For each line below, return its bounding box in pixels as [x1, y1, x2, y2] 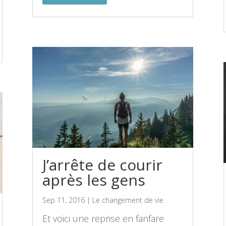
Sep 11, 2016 [42, 195, 85, 205]
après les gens [42, 169, 146, 190]
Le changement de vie [92, 195, 164, 205]
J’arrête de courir [42, 154, 163, 175]
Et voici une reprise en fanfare [42, 212, 164, 224]
